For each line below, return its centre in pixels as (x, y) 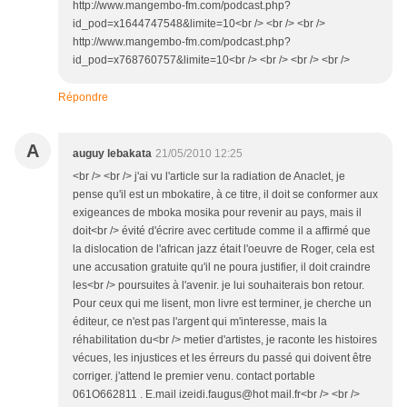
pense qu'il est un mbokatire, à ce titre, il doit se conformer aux (225, 194)
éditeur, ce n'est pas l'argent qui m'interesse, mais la (200, 322)
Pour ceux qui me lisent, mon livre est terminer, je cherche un (222, 303)
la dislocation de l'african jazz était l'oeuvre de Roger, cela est (223, 249)
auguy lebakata (112, 154)
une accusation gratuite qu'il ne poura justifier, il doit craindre (222, 267)
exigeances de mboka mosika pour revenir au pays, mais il (217, 213)
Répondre (83, 97)
